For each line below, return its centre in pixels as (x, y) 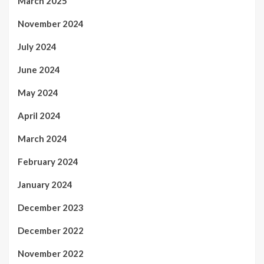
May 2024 (38, 92)
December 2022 (51, 230)
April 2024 (39, 115)
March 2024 (42, 138)
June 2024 (39, 69)
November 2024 (51, 23)
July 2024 (37, 46)
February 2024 (48, 161)
